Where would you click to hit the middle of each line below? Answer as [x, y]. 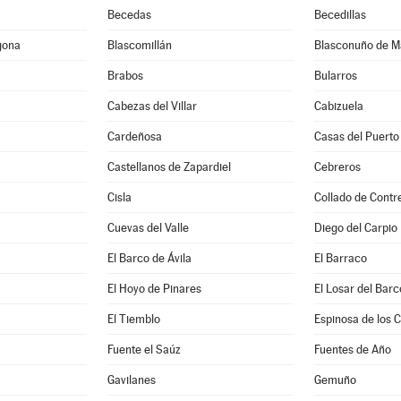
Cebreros [337, 167]
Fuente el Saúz [145, 350]
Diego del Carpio [356, 228]
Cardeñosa [135, 137]
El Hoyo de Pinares [155, 289]
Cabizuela [339, 106]
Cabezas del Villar [153, 106]
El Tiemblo [134, 319]
